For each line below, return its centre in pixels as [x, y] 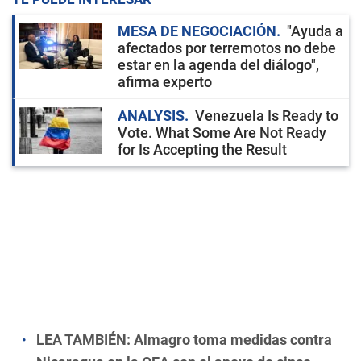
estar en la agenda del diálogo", [218, 65]
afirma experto [165, 82]
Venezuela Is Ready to [267, 116]
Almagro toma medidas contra [233, 340]
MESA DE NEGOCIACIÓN [197, 31]
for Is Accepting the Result [202, 149]
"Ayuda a [315, 31]
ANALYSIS [151, 116]
